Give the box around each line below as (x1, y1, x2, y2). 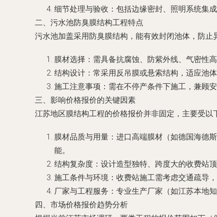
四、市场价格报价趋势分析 (35, 200, 128, 209)
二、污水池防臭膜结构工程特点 (35, 18, 143, 27)
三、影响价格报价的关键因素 (35, 95, 136, 105)
